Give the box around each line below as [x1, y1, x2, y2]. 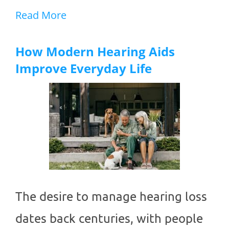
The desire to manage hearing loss [15, 189, 207, 204]
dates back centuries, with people [15, 211, 203, 226]
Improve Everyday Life [15, 60, 152, 77]
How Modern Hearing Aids [15, 43, 175, 60]
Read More [15, 8, 66, 22]
